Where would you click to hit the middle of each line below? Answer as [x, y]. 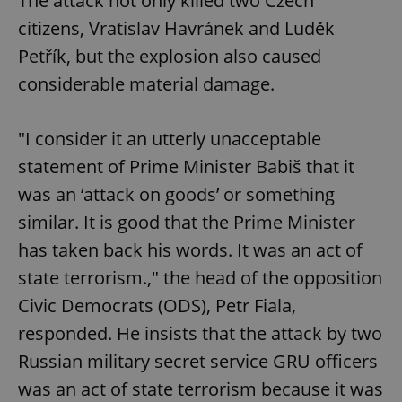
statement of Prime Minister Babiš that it [186, 166]
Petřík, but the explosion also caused [170, 56]
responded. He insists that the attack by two [200, 333]
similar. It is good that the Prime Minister [187, 222]
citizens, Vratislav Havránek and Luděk [176, 28]
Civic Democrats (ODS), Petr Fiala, [157, 305]
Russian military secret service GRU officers [198, 361]
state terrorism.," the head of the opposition [200, 277]
